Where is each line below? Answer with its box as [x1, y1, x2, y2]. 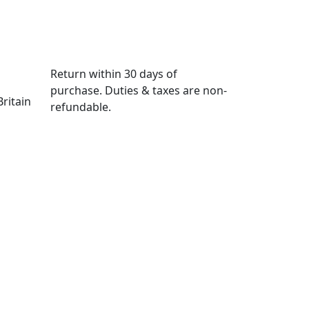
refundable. [50, 99, 111, 114]
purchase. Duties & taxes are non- [50, 83, 227, 98]
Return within [50, 66, 124, 81]
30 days [124, 66, 163, 81]
